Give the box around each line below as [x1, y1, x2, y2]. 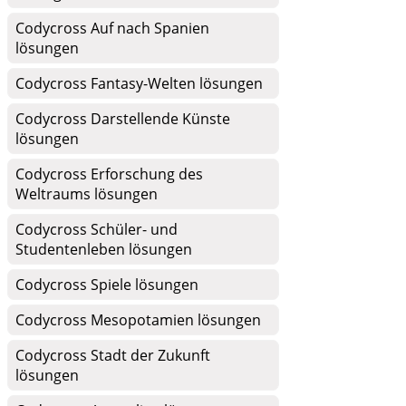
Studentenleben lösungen [15, 239, 192, 259]
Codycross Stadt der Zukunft [15, 345, 210, 365]
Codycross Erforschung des [15, 164, 203, 184]
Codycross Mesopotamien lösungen [15, 310, 261, 330]
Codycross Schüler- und [15, 219, 178, 239]
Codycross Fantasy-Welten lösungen [15, 73, 263, 93]
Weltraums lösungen [15, 184, 158, 204]
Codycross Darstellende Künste [15, 109, 230, 129]
